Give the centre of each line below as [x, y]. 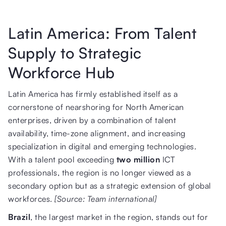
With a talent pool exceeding [62, 159]
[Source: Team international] [105, 199]
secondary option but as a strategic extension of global [110, 185]
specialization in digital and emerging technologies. [102, 146]
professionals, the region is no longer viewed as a [99, 172]
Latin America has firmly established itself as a [93, 94]
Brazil [19, 217]
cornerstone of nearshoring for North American [96, 107]
